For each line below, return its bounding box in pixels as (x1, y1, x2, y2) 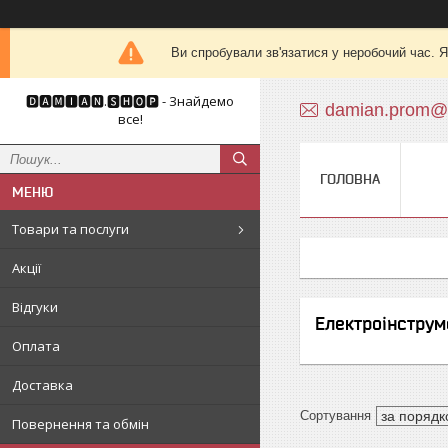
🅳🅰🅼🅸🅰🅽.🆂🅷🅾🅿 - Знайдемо (26, 92, 234, 110)
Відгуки (12, 298, 58, 316)
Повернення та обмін (12, 415, 149, 433)
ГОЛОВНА (320, 171, 380, 187)
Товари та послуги (12, 220, 129, 238)
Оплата (12, 337, 60, 355)
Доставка (12, 376, 73, 394)
